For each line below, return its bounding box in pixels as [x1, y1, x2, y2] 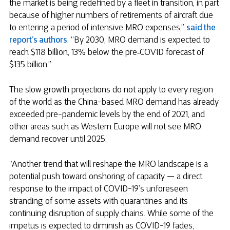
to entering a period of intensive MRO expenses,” [9, 24, 186, 32]
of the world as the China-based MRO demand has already [9, 98, 219, 107]
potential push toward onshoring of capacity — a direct [9, 173, 202, 182]
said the [186, 24, 216, 32]
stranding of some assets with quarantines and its [9, 198, 188, 206]
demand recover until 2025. [9, 135, 107, 144]
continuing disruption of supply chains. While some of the [9, 210, 214, 219]
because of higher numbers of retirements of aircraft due [9, 11, 213, 20]
